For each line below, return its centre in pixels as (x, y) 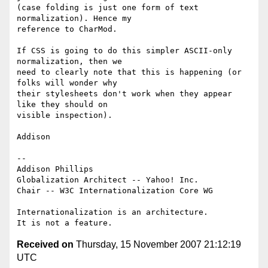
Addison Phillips (55, 169)
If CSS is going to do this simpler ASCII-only (124, 51)
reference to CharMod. (67, 29)
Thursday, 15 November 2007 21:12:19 (157, 245)
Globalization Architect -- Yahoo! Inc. (108, 180)
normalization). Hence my (77, 19)
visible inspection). (65, 115)
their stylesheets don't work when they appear (124, 94)
